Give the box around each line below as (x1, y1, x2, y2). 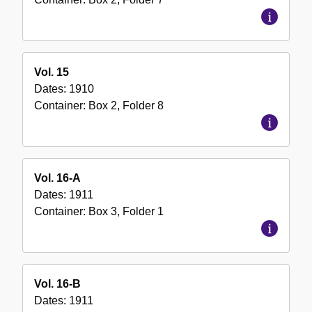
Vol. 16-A (34, 172, 81, 185)
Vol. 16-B (34, 278, 81, 290)
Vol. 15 (34, 66, 69, 79)
